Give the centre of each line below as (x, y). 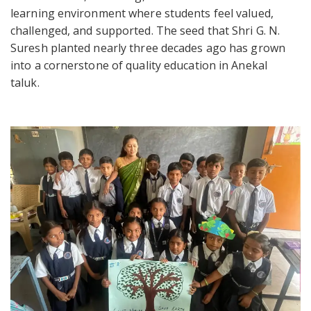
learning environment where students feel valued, (142, 14)
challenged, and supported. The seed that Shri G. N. (145, 31)
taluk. (25, 83)
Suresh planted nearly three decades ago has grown (148, 48)
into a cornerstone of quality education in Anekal (139, 66)
